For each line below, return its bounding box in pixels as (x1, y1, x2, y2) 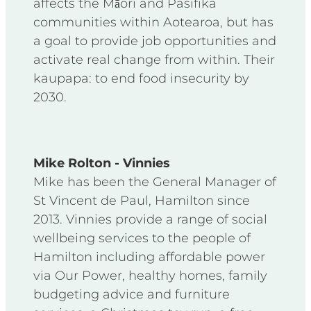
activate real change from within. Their (33, 49, 275, 70)
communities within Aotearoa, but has (33, 12, 274, 33)
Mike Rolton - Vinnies (33, 153, 170, 174)
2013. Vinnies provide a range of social (33, 209, 267, 230)
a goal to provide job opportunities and (33, 31, 276, 51)
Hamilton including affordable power (33, 246, 265, 267)
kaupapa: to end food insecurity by (33, 68, 249, 89)
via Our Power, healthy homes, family (33, 265, 267, 286)
